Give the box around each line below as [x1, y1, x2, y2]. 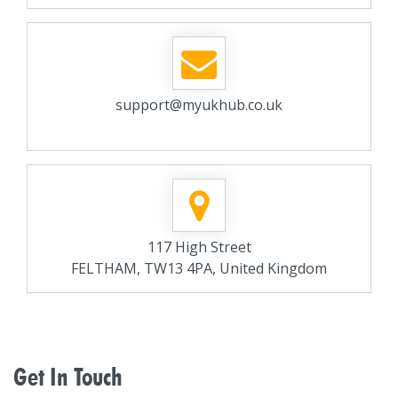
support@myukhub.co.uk [115, 95, 283, 115]
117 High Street [147, 237, 251, 257]
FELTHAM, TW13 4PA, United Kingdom [71, 259, 327, 278]
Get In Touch [13, 362, 123, 392]
